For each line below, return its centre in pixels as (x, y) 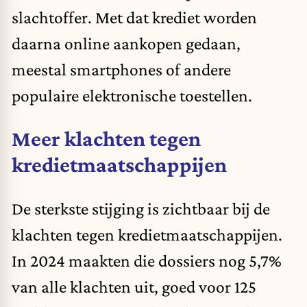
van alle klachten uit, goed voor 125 (134, 286)
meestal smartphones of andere (121, 69)
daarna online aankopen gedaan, (126, 43)
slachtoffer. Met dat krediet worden (134, 17)
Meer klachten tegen (106, 139)
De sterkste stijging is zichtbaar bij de (141, 208)
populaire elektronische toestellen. (132, 95)
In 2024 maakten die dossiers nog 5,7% (147, 260)
